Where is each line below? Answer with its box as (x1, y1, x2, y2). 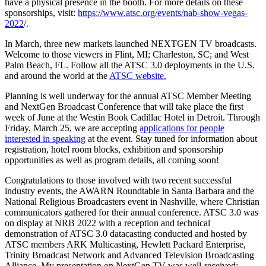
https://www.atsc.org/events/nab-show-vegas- (78, 7, 248, 18)
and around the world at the (5, 70, 109, 81)
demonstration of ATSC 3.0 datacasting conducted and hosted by (5, 228, 247, 239)
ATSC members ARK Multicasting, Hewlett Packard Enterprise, (5, 239, 246, 249)
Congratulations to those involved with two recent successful (5, 175, 232, 185)
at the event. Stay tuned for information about (85, 133, 257, 144)
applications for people (140, 122, 224, 133)
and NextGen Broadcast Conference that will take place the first (5, 101, 243, 112)
